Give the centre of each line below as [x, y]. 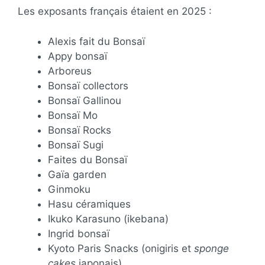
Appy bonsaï [77, 56]
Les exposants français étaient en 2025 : [115, 11]
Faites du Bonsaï [88, 159]
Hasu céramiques [89, 204]
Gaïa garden [77, 174]
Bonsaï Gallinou [85, 100]
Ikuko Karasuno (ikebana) [108, 219]
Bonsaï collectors [88, 85]
